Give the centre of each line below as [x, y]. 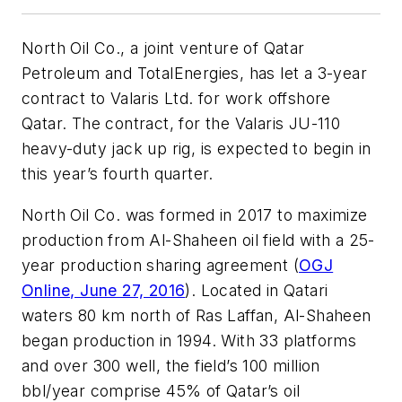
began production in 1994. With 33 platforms [189, 340]
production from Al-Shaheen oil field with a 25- [198, 240]
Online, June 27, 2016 [104, 290]
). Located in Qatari [257, 290]
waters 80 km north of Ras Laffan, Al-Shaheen [197, 315]
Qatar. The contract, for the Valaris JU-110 [181, 123]
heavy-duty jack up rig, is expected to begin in [197, 149]
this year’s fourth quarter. [118, 174]
